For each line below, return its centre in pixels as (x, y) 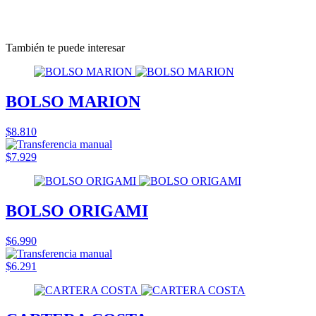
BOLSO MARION (73, 101)
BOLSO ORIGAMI (77, 211)
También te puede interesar (65, 47)
